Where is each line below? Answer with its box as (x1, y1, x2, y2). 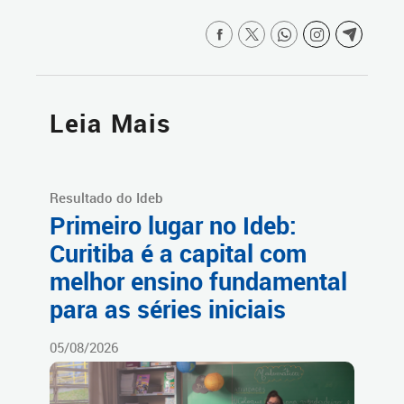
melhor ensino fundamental (50, 265, 347, 298)
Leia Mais (50, 106, 171, 141)
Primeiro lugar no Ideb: (50, 209, 297, 243)
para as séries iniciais (50, 293, 286, 326)
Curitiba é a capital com (50, 237, 307, 271)
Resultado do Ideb (50, 188, 163, 207)
